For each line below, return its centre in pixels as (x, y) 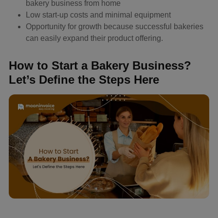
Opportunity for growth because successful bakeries (115, 27)
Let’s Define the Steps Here (84, 80)
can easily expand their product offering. (94, 38)
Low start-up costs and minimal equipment (98, 15)
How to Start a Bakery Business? (100, 66)
